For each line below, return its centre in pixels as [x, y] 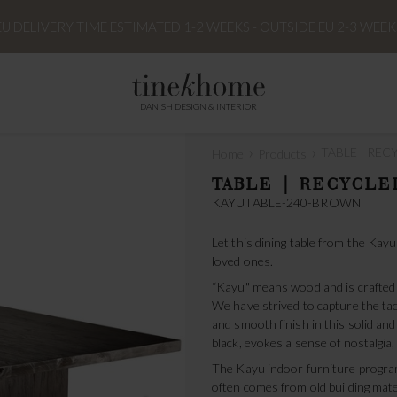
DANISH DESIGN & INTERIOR [198, 106]
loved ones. [243, 261]
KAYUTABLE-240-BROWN [286, 202]
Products [282, 154]
